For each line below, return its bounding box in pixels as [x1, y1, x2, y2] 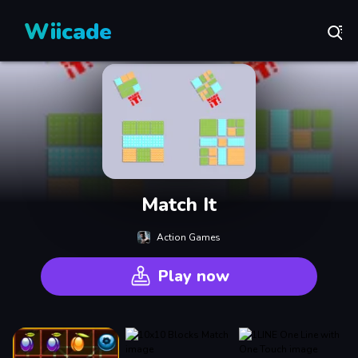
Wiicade [24, 17, 112, 47]
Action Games [157, 230, 221, 244]
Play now [157, 265, 229, 287]
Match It [141, 191, 217, 217]
